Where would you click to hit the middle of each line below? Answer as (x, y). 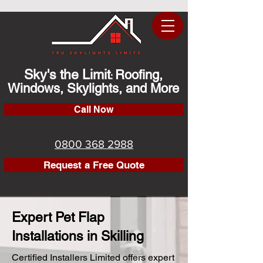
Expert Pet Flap (58, 217)
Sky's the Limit (67, 75)
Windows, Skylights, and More (93, 88)
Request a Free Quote (94, 165)
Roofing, (139, 75)
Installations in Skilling (78, 236)
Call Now (94, 109)
